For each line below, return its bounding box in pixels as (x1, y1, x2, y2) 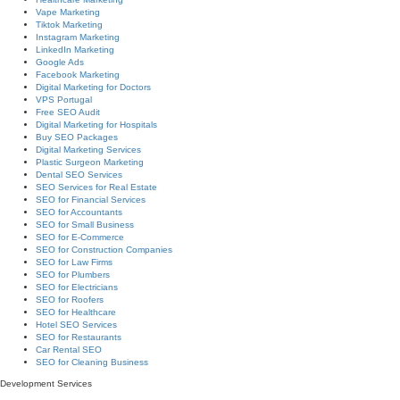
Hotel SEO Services (36, 320, 117, 329)
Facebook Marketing (36, 70, 120, 79)
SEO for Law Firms (36, 257, 112, 267)
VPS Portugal (36, 95, 92, 104)
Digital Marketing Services (36, 145, 141, 154)
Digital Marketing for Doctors (36, 82, 151, 92)
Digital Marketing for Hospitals (36, 120, 157, 129)
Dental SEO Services (36, 170, 122, 179)
